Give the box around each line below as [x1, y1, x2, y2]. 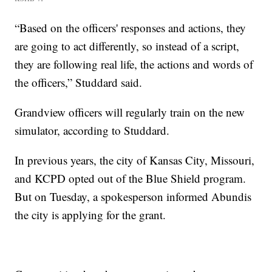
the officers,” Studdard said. [15, 74, 143, 90]
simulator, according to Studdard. [15, 122, 170, 138]
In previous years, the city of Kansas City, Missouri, [15, 152, 255, 168]
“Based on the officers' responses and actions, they [15, 19, 246, 35]
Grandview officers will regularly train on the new [15, 104, 245, 120]
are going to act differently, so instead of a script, [15, 38, 240, 53]
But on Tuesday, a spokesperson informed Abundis [15, 188, 252, 204]
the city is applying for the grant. [15, 206, 166, 222]
